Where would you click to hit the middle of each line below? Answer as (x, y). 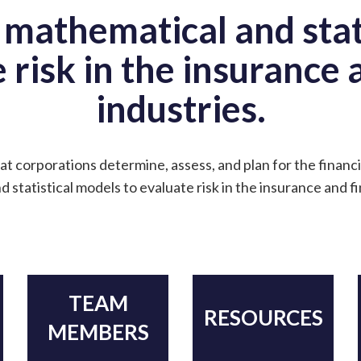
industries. (180, 109)
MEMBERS (98, 332)
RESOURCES (263, 317)
